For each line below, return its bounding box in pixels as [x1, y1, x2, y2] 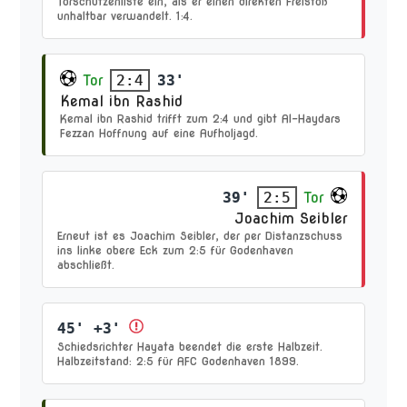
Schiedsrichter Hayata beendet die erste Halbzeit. [57, 340, 323, 353]
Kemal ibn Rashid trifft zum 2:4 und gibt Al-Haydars [60, 112, 342, 125]
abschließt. [57, 258, 115, 272]
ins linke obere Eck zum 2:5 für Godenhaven [57, 243, 294, 257]
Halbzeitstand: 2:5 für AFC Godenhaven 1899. [57, 354, 300, 368]
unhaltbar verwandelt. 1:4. [57, 9, 194, 23]
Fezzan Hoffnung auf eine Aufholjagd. [60, 126, 259, 140]
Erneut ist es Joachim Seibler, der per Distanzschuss [57, 229, 343, 243]
